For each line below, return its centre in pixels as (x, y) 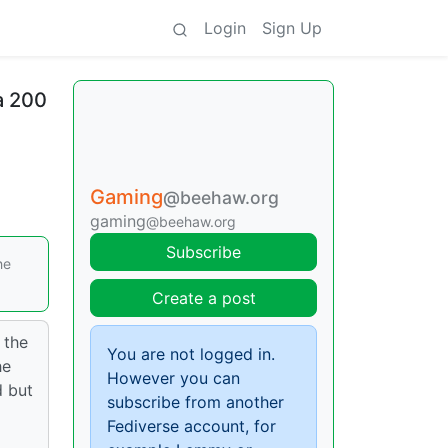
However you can (173, 378)
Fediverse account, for (191, 426)
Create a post (203, 298)
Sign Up (292, 28)
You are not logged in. (191, 354)
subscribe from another (195, 402)
